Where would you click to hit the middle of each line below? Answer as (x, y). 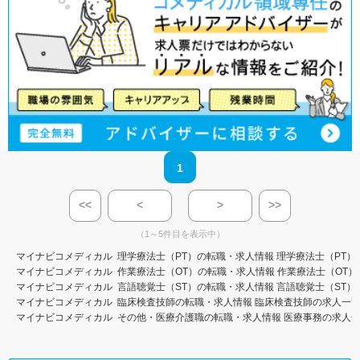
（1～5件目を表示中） (180, 234)
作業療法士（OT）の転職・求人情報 (196, 272)
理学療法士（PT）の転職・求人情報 (196, 256)
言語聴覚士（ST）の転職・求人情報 (196, 287)
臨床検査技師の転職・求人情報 (185, 302)
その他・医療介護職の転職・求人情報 (199, 317)
